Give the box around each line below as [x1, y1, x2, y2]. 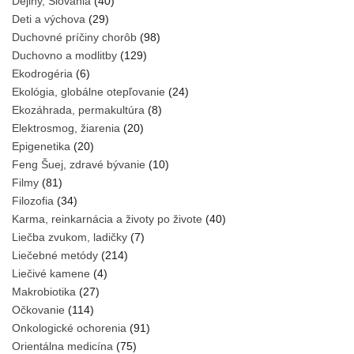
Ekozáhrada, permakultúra [12, 103, 145, 116]
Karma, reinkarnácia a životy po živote [12, 212, 202, 225]
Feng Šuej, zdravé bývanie [12, 157, 145, 171]
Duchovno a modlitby [12, 48, 117, 62]
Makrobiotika [12, 284, 76, 298]
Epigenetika [12, 139, 70, 153]
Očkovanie [12, 303, 65, 316]
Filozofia [12, 194, 54, 207]
